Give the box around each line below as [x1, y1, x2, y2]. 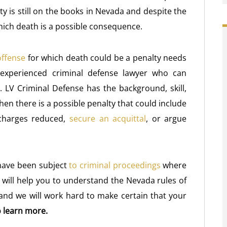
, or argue [146, 113, 187, 124]
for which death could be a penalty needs [25, 52, 187, 63]
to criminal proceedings [69, 160, 161, 171]
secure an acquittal [69, 113, 146, 124]
